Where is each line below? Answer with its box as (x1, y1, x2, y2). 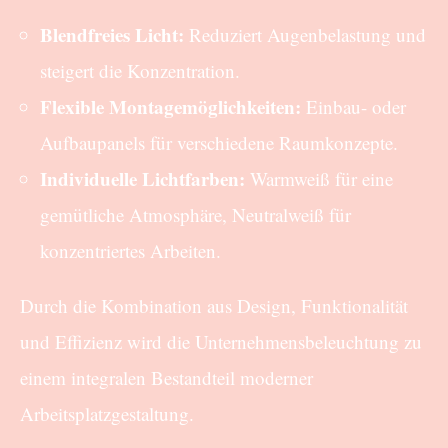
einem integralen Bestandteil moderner (20, 364, 313, 390)
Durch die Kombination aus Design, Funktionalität (20, 292, 408, 318)
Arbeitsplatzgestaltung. (20, 400, 194, 426)
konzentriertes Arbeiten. (40, 237, 222, 263)
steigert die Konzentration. (40, 57, 241, 83)
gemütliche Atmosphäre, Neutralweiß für (40, 201, 352, 227)
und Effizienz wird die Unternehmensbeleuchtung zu (20, 328, 422, 354)
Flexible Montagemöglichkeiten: (40, 92, 302, 120)
